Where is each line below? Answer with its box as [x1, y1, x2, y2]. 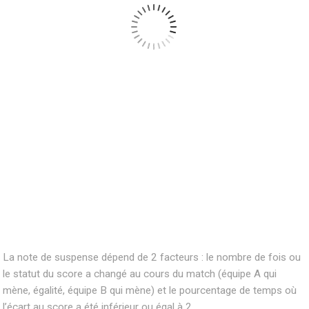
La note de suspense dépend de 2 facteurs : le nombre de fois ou [3, 250, 301, 263]
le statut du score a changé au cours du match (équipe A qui [3, 267, 277, 280]
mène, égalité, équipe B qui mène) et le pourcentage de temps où [3, 283, 297, 297]
